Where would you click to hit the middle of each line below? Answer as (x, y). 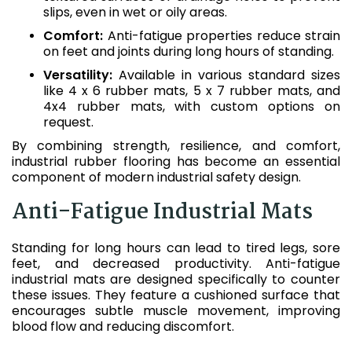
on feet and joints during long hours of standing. (189, 51)
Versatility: (78, 75)
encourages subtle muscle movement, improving (176, 311)
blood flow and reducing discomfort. (123, 326)
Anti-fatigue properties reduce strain (222, 36)
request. (68, 122)
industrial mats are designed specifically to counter (176, 279)
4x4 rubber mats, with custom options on (192, 106)
